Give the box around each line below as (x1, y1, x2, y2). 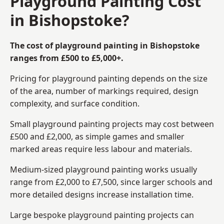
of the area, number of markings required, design (10, 85, 198, 96)
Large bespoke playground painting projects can (10, 209, 194, 220)
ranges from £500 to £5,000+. (10, 52, 123, 63)
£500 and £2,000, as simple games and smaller (10, 130, 184, 142)
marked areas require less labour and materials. (10, 143, 192, 154)
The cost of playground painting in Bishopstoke (10, 39, 199, 51)
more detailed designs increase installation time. (10, 188, 193, 200)
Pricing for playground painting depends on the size (10, 72, 207, 84)
